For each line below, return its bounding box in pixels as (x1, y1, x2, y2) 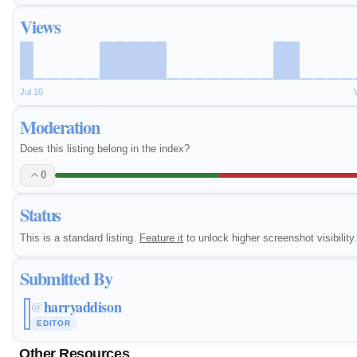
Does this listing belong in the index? (20, 143, 190, 155)
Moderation (20, 114, 100, 141)
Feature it (139, 231, 183, 244)
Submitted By (20, 265, 112, 292)
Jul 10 (20, 87, 43, 97)
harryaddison (43, 296, 122, 317)
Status (20, 201, 61, 228)
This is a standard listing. (20, 231, 139, 244)
